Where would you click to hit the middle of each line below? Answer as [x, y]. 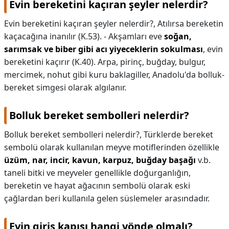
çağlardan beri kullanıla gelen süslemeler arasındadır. [107, 198]
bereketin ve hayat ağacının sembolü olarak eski [97, 186]
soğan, [178, 36]
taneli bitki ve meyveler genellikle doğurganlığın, [97, 173]
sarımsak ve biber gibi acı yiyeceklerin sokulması [104, 49]
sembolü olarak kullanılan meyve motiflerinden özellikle [112, 147]
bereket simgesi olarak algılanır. [65, 87]
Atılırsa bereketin [190, 24]
